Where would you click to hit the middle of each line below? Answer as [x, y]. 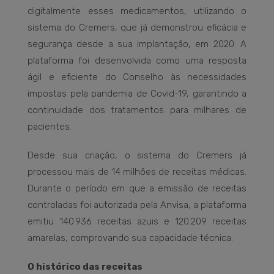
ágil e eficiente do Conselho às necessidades [137, 77]
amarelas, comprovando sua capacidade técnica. [130, 238]
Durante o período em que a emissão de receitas [137, 188]
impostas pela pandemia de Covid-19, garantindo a [137, 93]
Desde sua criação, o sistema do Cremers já [137, 155]
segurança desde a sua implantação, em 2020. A [137, 44]
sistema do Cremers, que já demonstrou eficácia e [137, 27]
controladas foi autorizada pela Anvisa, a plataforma [137, 205]
